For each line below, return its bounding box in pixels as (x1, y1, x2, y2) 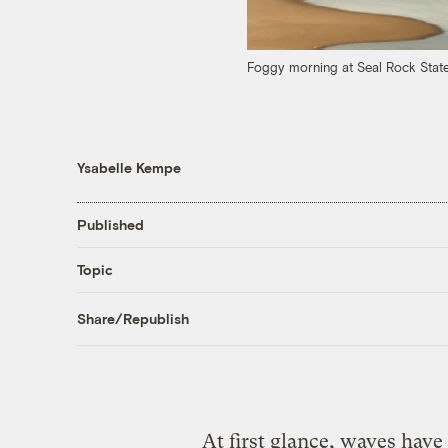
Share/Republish (76, 310, 189, 328)
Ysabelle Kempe (76, 158, 181, 176)
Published (76, 216, 144, 234)
